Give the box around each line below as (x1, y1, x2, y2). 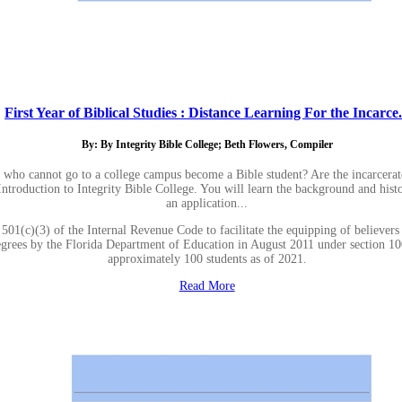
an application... (166, 197, 249, 211)
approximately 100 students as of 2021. (107, 252, 307, 267)
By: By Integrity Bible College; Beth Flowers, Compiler (81, 138, 333, 151)
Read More (179, 279, 235, 293)
